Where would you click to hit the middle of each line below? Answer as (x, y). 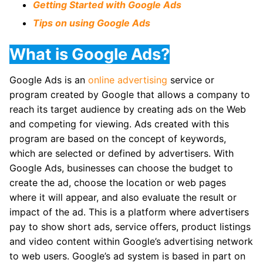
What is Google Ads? (90, 55)
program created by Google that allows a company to (130, 94)
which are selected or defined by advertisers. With (122, 153)
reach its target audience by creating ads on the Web (128, 109)
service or (191, 80)
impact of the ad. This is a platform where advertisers (129, 212)
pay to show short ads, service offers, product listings (130, 226)
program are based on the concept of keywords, (118, 138)
